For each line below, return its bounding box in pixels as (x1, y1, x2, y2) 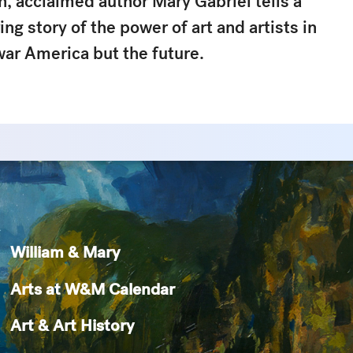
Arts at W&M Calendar (10, 277, 176, 299)
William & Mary (10, 241, 121, 262)
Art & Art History (10, 314, 135, 336)
